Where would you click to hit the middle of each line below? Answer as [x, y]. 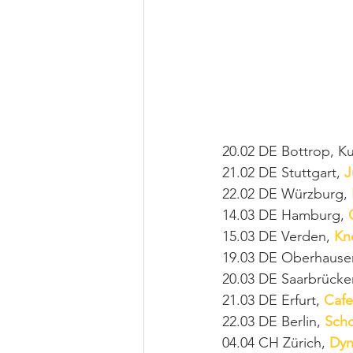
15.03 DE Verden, [278, 236]
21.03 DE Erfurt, [273, 300]
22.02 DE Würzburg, [287, 193]
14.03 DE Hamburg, [285, 215]
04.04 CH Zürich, [276, 342]
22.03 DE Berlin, [273, 321]
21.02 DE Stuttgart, [283, 172]
